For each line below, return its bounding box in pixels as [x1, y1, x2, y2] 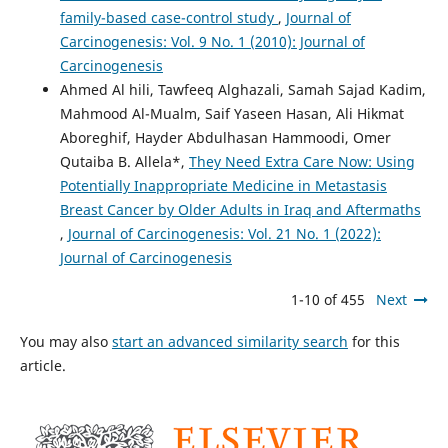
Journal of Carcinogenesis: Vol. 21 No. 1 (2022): [67, 223, 381, 243]
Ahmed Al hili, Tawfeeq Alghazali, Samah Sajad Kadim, [59, 79, 426, 99]
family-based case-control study [59, 7, 278, 27]
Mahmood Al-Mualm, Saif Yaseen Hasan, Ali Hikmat [59, 103, 404, 123]
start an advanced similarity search [111, 331, 348, 351]
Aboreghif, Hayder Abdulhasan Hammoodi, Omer [59, 127, 391, 147]
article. [19, 355, 66, 375]
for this [347, 331, 400, 351]
